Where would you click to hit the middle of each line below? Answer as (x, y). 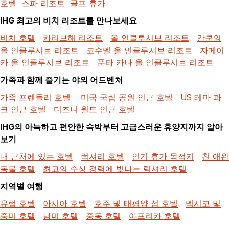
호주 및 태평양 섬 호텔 (136, 203)
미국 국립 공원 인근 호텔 (127, 97)
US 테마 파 (201, 97)
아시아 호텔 (65, 203)
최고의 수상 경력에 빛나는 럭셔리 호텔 (115, 168)
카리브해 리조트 (73, 38)
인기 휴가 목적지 (163, 156)
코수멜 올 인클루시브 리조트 (139, 50)
